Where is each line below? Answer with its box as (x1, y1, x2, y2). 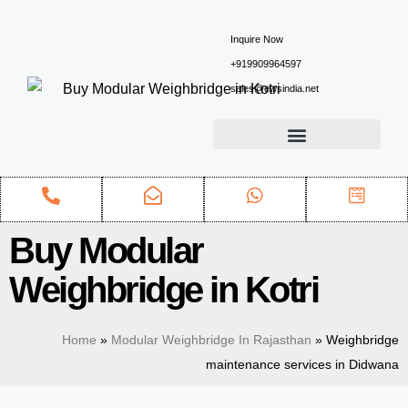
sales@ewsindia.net (229, 83, 319, 94)
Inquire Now (229, 34, 283, 45)
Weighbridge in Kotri (9, 270, 318, 310)
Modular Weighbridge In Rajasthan (111, 333, 311, 347)
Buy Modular (9, 230, 203, 270)
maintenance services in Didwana (206, 358, 399, 372)
